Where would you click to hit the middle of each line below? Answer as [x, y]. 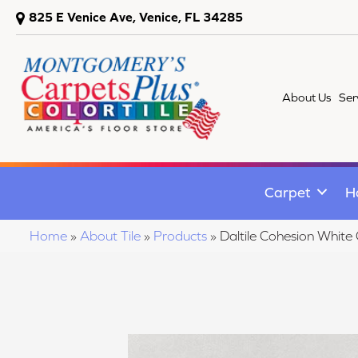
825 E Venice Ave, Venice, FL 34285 [136, 17]
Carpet [288, 192]
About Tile [110, 235]
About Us [307, 97]
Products [180, 235]
